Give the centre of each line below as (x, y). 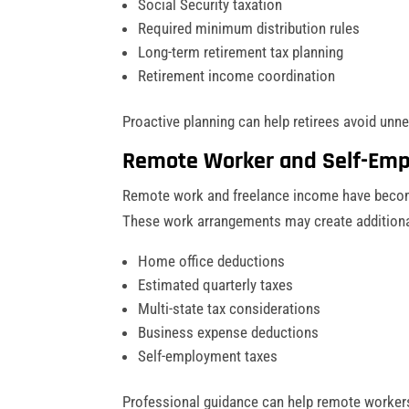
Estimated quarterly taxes (216, 284)
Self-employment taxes (208, 356)
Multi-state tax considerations (230, 308)
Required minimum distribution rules (249, 28)
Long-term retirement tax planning (241, 52)
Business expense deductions (229, 332)
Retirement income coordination (237, 75)
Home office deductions (212, 261)
